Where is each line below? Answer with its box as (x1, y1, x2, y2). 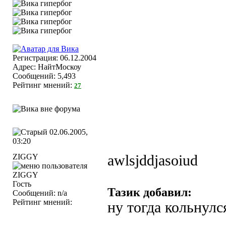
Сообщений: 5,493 (13, 72, 76, 80)
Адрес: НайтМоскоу (13, 63, 81, 71)
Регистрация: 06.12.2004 (13, 53, 96, 62)
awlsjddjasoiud (107, 152, 198, 168)
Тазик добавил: (107, 186, 192, 199)
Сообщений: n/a (13, 189, 67, 197)
